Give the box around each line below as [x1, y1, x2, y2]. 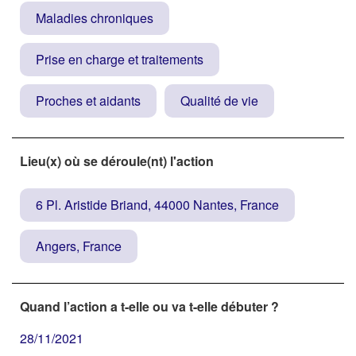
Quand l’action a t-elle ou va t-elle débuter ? [20, 296, 279, 315]
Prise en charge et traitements [36, 49, 203, 68]
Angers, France [36, 236, 122, 255]
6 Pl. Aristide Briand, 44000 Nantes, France [36, 195, 279, 214]
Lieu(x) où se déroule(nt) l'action [20, 151, 214, 170]
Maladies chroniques [36, 8, 153, 27]
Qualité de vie [180, 91, 258, 110]
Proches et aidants [36, 91, 141, 110]
